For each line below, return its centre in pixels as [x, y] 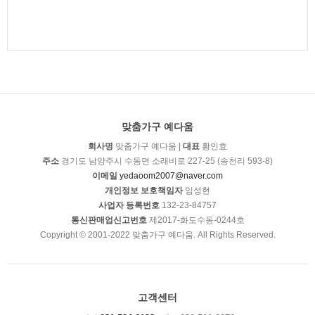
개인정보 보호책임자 [144, 190]
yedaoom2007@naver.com [171, 175]
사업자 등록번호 [129, 205]
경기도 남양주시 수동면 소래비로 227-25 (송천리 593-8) [166, 161]
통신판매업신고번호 [109, 220]
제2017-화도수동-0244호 [195, 220]
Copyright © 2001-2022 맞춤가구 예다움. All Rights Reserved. [157, 234]
